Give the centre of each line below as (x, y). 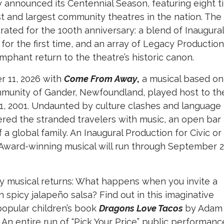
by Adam (204, 208)
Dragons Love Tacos (141, 208)
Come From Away (100, 79)
